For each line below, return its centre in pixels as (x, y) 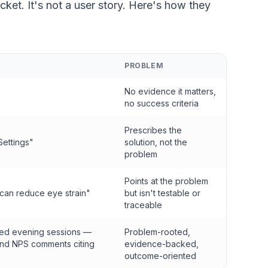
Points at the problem (166, 181)
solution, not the (156, 142)
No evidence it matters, (170, 91)
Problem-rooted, (157, 232)
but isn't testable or (162, 193)
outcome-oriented (160, 256)
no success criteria (162, 103)
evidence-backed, (162, 244)
